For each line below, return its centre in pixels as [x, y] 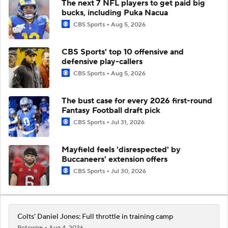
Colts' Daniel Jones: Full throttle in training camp [95, 217]
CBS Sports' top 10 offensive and [123, 52]
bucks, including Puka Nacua [115, 12]
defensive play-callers [102, 61]
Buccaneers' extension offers [115, 159]
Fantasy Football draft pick [111, 110]
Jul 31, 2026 [128, 122]
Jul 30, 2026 [129, 171]
